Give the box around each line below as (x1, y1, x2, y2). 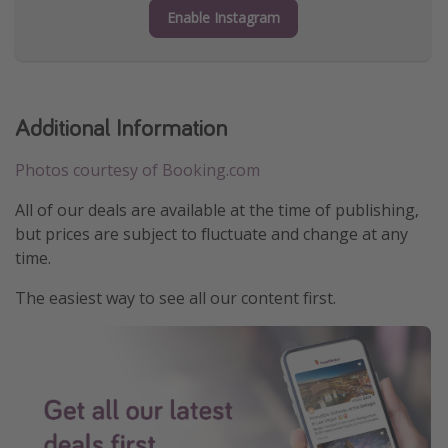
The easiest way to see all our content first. (15, 286, 336, 309)
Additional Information (15, 111, 227, 143)
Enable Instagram (166, 7, 280, 27)
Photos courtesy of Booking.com (15, 158, 260, 181)
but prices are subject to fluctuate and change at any (15, 222, 408, 245)
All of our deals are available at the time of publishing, (15, 198, 419, 221)
